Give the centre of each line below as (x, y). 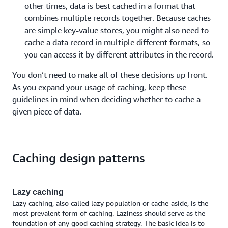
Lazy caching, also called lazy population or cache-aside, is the (110, 203)
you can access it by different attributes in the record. (119, 54)
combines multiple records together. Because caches (118, 18)
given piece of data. (47, 111)
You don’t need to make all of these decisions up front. (110, 75)
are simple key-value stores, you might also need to (117, 30)
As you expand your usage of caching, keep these (99, 87)
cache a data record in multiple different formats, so (117, 42)
